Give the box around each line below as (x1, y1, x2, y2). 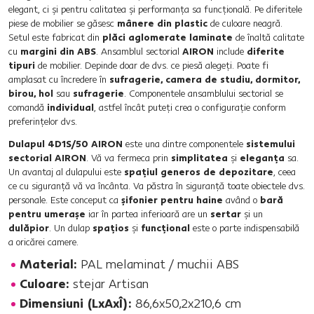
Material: (20, 256, 81, 272)
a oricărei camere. (8, 235, 78, 248)
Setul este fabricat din (8, 31, 102, 43)
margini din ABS (20, 45, 96, 57)
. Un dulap (49, 221, 93, 234)
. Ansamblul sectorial (96, 45, 182, 57)
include (214, 45, 247, 57)
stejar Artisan (69, 275, 149, 292)
